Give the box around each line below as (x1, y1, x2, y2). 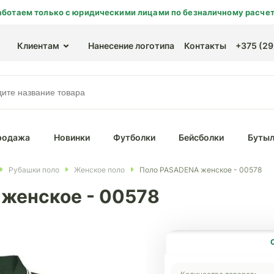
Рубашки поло (9, 165, 59, 174)
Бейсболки (179, 132, 224, 143)
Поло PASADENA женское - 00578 (139, 165, 262, 174)
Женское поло (74, 165, 125, 174)
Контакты (184, 40, 226, 51)
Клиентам (17, 40, 59, 51)
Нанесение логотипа (88, 40, 174, 51)
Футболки (113, 132, 155, 143)
